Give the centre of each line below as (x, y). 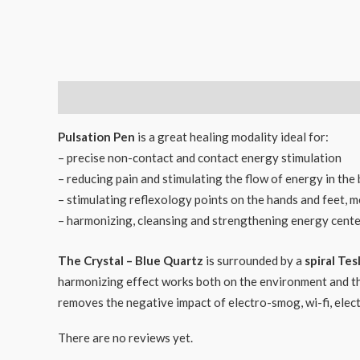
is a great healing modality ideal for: (232, 136)
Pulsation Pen (96, 136)
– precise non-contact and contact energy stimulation (200, 157)
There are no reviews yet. (125, 337)
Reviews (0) (171, 98)
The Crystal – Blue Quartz (131, 260)
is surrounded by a (254, 260)
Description (91, 98)
